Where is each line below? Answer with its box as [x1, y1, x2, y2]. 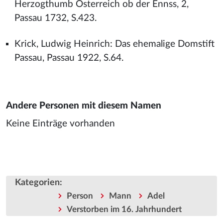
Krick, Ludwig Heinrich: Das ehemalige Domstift [14, 39, 215, 49]
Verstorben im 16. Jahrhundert [66, 205, 182, 214]
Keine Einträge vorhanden [6, 119, 115, 128]
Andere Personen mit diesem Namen [6, 101, 161, 111]
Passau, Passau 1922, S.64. [14, 53, 123, 63]
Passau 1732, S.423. [14, 13, 97, 23]
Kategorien [15, 178, 60, 188]
